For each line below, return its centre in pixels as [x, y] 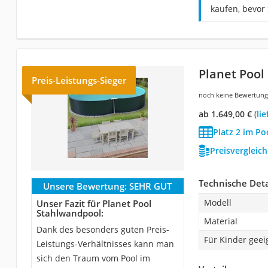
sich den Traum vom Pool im [93, 258]
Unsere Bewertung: [85, 186]
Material [220, 221]
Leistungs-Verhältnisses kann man [105, 243]
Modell [217, 202]
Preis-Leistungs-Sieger [79, 80]
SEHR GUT [151, 186]
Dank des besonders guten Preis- [103, 229]
